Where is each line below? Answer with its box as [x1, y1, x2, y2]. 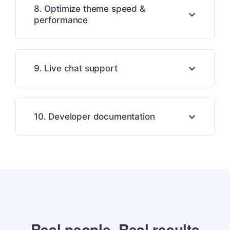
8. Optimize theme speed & [34, 4, 145, 14]
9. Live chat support [34, 63, 118, 73]
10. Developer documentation [34, 111, 155, 122]
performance [34, 15, 88, 25]
